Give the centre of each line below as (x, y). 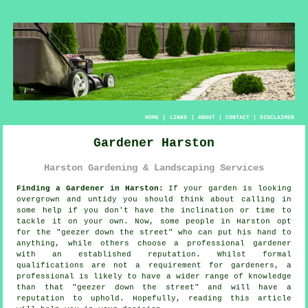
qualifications (51, 266)
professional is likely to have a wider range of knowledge (154, 277)
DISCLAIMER (277, 118)
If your (186, 189)
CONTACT (237, 118)
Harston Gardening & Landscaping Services (154, 167)
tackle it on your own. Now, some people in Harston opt (154, 222)
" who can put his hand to (230, 233)
